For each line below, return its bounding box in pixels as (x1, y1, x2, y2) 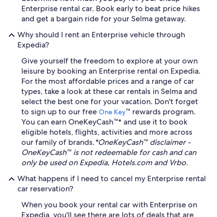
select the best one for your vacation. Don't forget (21, 96, 198, 107)
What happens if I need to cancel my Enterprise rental (17, 173, 206, 184)
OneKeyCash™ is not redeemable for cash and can (21, 147, 196, 157)
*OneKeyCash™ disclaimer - (94, 137, 191, 147)
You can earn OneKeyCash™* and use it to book (21, 117, 187, 127)
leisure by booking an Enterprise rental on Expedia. (21, 66, 201, 76)
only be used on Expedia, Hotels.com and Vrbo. (21, 157, 188, 168)
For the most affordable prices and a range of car (21, 76, 194, 86)
